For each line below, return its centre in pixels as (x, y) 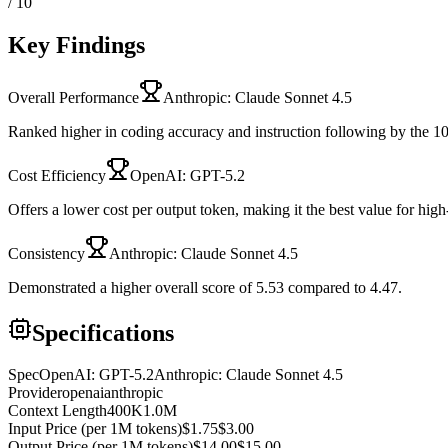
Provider (35, 393)
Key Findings (76, 44)
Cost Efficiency (57, 175)
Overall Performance (73, 97)
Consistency (46, 253)
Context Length (57, 411)
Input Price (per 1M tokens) (95, 429)
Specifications (103, 332)
